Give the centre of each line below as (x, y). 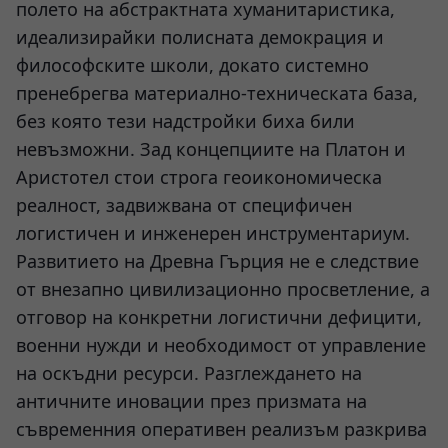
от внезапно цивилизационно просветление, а (223, 289)
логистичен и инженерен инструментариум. (213, 233)
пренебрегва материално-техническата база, (217, 93)
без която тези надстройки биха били (185, 121)
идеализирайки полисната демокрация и (200, 37)
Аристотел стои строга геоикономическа (199, 177)
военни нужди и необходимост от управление (221, 345)
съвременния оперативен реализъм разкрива (221, 429)
